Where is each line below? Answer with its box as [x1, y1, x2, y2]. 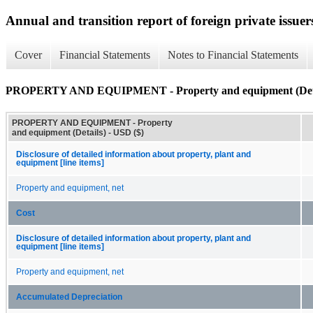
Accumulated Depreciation [16, 292, 122, 301]
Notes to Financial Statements [168, 49, 298, 61]
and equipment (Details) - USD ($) [12, 127, 144, 138]
